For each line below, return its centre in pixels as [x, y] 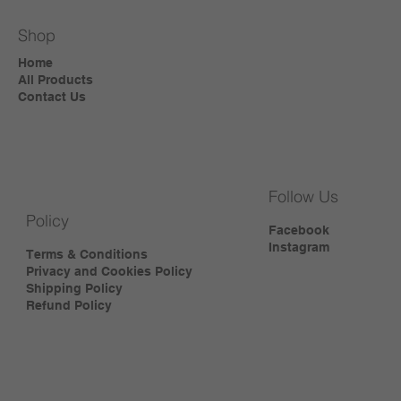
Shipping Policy [74, 289]
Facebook [299, 230]
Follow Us [303, 197]
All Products [55, 79]
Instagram [299, 247]
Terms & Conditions [86, 255]
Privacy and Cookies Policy [109, 272]
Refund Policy [68, 306]
